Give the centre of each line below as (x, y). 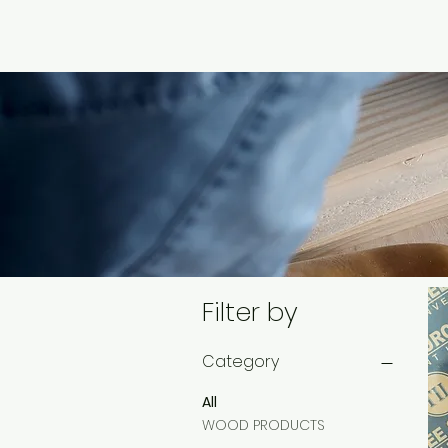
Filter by (250, 312)
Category (240, 361)
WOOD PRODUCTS (263, 425)
